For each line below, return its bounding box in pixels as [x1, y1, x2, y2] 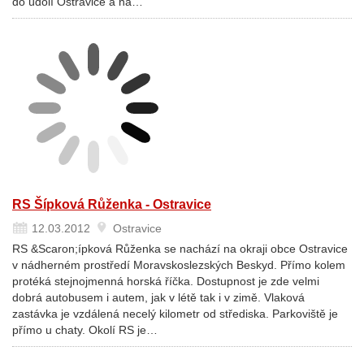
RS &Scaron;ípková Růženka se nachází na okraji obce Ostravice [12, 242, 348, 255]
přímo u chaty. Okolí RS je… [12, 323, 158, 336]
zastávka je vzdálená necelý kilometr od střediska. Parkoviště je [12, 307, 338, 320]
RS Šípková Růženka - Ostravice [12, 197, 211, 211]
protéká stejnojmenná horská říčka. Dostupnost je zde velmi [12, 275, 319, 288]
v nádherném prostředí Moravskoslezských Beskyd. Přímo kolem [12, 258, 345, 271]
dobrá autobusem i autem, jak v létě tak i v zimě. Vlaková [12, 291, 305, 304]
